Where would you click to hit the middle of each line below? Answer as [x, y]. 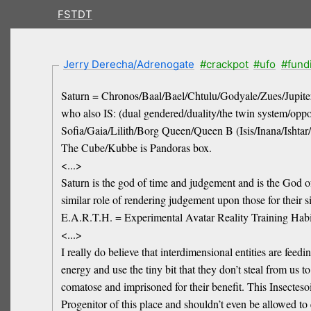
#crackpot [224, 64]
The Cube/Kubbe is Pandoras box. [136, 148]
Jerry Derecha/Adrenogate [129, 64]
